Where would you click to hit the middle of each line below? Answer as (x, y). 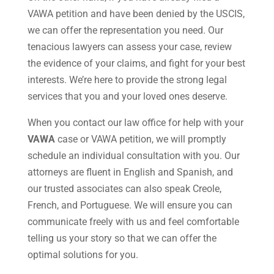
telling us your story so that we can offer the (122, 239)
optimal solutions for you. (83, 255)
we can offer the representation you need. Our (125, 31)
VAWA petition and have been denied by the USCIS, (136, 14)
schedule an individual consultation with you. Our (133, 156)
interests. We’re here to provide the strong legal (127, 80)
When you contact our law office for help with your (135, 123)
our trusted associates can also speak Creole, (124, 189)
